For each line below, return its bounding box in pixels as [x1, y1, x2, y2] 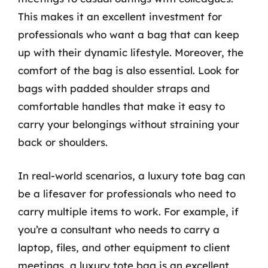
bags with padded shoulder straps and [18, 82, 210, 95]
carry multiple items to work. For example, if [18, 205, 239, 218]
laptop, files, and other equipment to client [18, 240, 230, 254]
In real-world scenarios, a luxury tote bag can [18, 169, 245, 182]
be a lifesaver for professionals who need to [18, 187, 236, 200]
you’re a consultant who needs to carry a [18, 223, 220, 236]
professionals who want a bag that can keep [18, 28, 239, 41]
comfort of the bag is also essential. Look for [18, 64, 239, 77]
